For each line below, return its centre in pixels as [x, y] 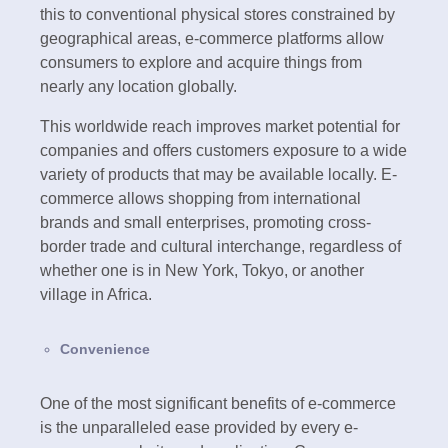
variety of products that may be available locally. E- [218, 174]
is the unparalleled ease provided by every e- [199, 427]
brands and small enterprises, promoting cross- [205, 222]
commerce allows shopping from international [200, 198]
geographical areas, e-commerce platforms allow [212, 38]
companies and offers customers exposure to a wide [223, 150]
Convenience [107, 348]
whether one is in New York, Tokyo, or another [202, 270]
